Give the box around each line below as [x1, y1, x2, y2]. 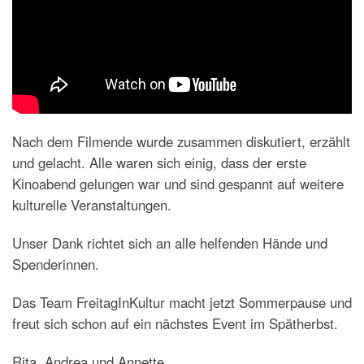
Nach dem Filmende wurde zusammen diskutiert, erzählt [12, 131, 350, 151]
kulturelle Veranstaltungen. [12, 194, 171, 214]
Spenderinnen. [12, 254, 99, 274]
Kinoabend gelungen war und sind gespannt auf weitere [12, 173, 344, 193]
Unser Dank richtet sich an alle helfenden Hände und [12, 233, 327, 253]
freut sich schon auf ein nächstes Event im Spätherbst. [12, 314, 338, 334]
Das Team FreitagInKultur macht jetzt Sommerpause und [12, 292, 352, 313]
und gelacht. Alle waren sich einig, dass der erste [12, 152, 306, 172]
